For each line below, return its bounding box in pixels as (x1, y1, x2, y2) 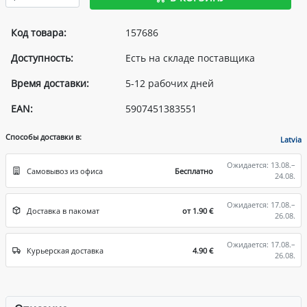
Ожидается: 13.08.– (227, 159, 295, 170)
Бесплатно (175, 166, 213, 177)
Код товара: (11, 25, 66, 39)
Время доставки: (11, 76, 89, 90)
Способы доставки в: (5, 131, 82, 142)
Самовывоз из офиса (27, 166, 103, 177)
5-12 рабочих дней (125, 76, 214, 90)
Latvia (280, 134, 302, 145)
